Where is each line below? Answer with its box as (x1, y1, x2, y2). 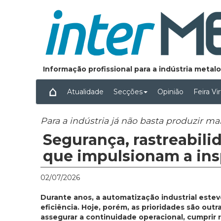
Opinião (157, 87, 184, 96)
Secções (113, 87, 143, 96)
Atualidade (67, 87, 104, 96)
